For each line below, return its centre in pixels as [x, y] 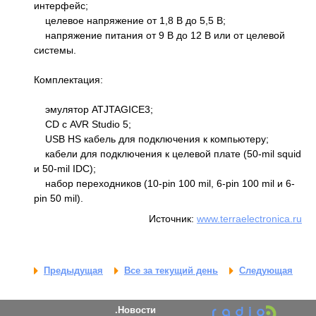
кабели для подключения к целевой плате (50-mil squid [168, 153]
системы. [55, 50]
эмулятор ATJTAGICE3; [93, 109]
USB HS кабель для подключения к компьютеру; [151, 139]
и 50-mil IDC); [65, 168]
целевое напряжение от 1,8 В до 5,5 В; [130, 20]
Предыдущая [73, 271]
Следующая [266, 271]
